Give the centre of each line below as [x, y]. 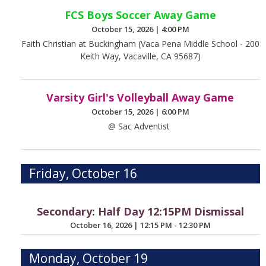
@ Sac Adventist [140, 126]
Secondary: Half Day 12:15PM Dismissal [140, 211]
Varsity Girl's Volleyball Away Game [140, 98]
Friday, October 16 [83, 173]
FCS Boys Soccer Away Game [140, 15]
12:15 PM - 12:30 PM [175, 225]
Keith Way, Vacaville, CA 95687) [140, 56]
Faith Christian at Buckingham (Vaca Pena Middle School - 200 [140, 44]
